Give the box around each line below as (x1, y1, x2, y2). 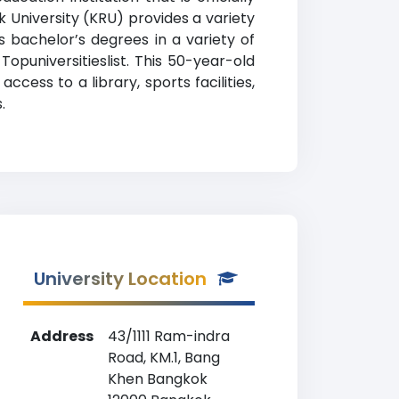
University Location (34, 266, 207, 291)
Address (30, 326, 94, 346)
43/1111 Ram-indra (108, 326, 230, 346)
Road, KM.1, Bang (108, 347, 220, 368)
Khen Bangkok (108, 369, 208, 389)
